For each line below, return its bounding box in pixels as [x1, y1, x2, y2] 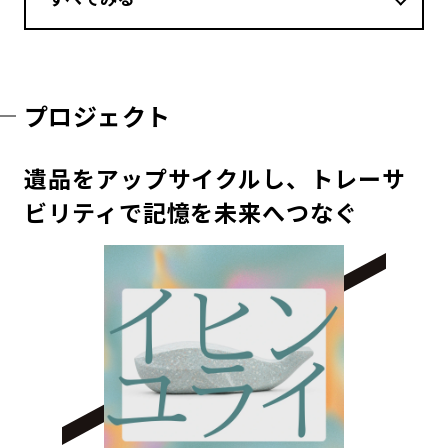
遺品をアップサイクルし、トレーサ [24, 161, 406, 195]
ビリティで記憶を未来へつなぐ [24, 195, 358, 229]
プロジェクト [24, 98, 171, 133]
